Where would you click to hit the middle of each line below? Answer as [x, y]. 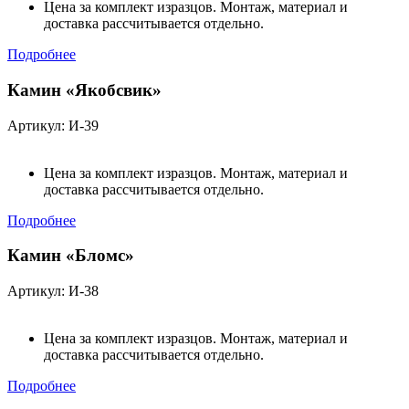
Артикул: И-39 [53, 125]
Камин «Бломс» [71, 256]
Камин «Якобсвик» [84, 89]
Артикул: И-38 [53, 290]
